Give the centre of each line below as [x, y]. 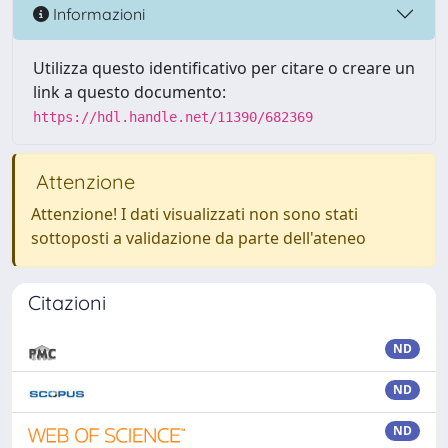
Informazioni [97, 13]
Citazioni [67, 302]
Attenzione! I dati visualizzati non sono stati [194, 214]
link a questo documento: [129, 92]
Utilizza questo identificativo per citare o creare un [224, 68]
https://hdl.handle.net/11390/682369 [173, 117]
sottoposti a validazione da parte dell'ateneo [198, 238]
